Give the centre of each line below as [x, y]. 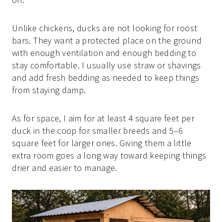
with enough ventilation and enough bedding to [104, 53]
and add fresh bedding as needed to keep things [106, 77]
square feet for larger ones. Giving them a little [102, 143]
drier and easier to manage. [65, 167]
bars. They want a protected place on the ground [107, 40]
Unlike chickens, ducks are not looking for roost [105, 28]
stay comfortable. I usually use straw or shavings [107, 65]
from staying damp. [49, 90]
